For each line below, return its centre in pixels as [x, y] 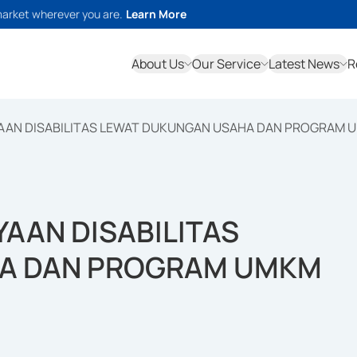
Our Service [226, 64]
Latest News [304, 64]
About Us [158, 64]
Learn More [156, 14]
